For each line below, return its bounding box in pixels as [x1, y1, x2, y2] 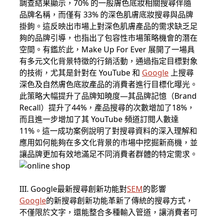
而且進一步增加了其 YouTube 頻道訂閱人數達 [19, 114, 179, 125]
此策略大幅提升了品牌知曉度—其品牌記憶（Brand [19, 91, 197, 102]
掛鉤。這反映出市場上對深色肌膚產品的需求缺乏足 [19, 21, 198, 32]
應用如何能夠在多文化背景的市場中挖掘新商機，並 [19, 137, 198, 148]
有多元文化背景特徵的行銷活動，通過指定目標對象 [19, 56, 198, 67]
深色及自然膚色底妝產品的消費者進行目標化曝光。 [19, 79, 198, 90]
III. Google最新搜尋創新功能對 [19, 184, 127, 195]
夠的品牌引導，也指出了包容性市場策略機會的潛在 [19, 32, 198, 44]
